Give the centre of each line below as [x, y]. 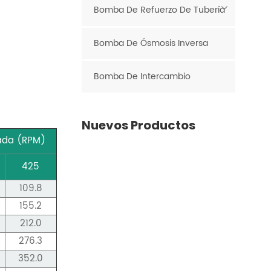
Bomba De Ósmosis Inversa [151, 44]
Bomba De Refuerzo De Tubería [159, 10]
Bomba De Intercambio [142, 77]
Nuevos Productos [138, 126]
